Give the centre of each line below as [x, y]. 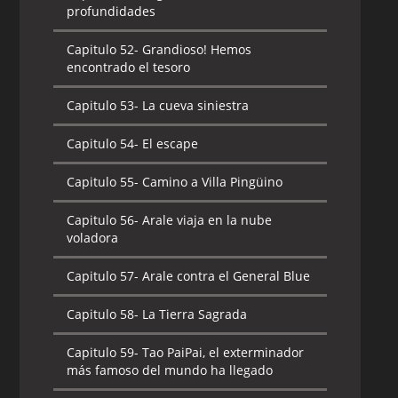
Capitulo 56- [103, 220]
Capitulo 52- [103, 49]
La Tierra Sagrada [193, 314]
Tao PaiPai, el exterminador [222, 352]
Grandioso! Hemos [195, 49]
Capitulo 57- [103, 276]
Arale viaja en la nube [206, 220]
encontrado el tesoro [129, 67]
